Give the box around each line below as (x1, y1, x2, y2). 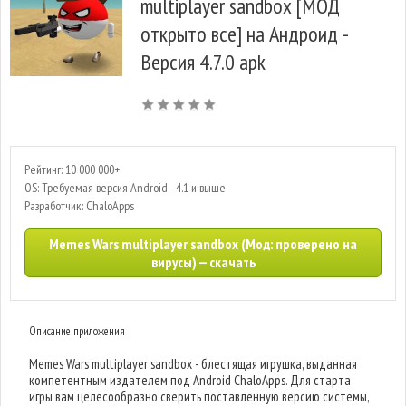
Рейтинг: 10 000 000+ (24, 161, 120, 178)
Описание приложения (29, 324, 126, 339)
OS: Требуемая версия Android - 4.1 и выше (24, 179, 226, 196)
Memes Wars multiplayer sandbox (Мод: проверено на (49, 235, 357, 253)
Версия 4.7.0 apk (140, 48, 266, 76)
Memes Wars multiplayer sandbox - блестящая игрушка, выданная (29, 355, 358, 372)
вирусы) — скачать (150, 253, 256, 271)
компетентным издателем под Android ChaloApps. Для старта (29, 372, 352, 389)
